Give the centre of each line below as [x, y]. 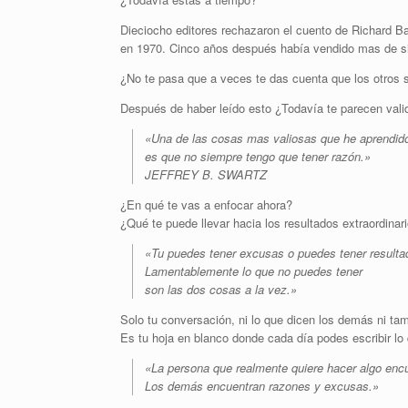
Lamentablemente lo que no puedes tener [254, 271]
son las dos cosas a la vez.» [221, 289]
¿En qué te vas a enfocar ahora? [206, 204]
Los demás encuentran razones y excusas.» [262, 386]
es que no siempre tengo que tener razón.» [258, 156]
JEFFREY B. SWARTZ [206, 174]
